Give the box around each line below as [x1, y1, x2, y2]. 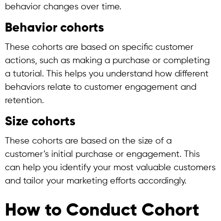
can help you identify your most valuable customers [5, 163, 216, 172]
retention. [5, 96, 44, 105]
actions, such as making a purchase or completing [5, 56, 210, 65]
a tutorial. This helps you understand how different [5, 70, 209, 78]
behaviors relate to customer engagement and [5, 83, 196, 92]
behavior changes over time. [5, 2, 121, 11]
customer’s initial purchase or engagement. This [5, 150, 200, 159]
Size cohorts [5, 116, 75, 128]
